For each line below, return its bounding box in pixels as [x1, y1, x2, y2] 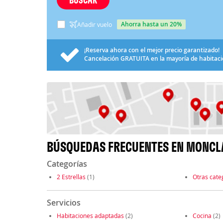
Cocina [192, 212, 212, 220]
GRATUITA [120, 54, 149, 63]
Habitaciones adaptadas [56, 212, 124, 220]
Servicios [46, 197, 81, 209]
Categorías [46, 158, 87, 170]
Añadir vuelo [77, 20, 112, 28]
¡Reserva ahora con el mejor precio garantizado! [84, 45, 220, 54]
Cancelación [84, 54, 120, 63]
